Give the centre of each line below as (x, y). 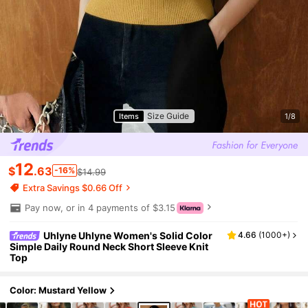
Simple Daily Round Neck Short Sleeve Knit (109, 246)
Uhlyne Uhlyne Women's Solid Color (128, 235)
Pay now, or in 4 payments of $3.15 (100, 207)
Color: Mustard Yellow (58, 290)
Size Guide (168, 116)
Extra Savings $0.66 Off (73, 187)
